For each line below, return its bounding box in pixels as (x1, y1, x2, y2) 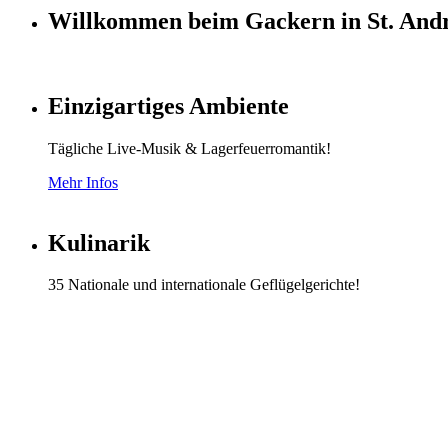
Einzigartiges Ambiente (48, 92, 289, 119)
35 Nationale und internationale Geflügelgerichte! (48, 276, 360, 294)
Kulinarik (48, 229, 150, 256)
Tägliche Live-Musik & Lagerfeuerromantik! (48, 139, 331, 157)
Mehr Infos (48, 173, 118, 191)
